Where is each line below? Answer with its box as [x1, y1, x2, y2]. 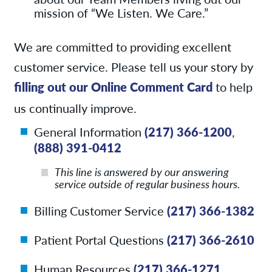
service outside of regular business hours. [55, 175, 242, 191]
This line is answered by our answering [55, 163, 229, 179]
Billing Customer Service [34, 202, 168, 220]
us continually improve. [13, 99, 137, 117]
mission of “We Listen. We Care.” [34, 3, 209, 21]
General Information [34, 123, 145, 141]
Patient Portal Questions [34, 231, 168, 249]
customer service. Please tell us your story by [13, 57, 256, 75]
